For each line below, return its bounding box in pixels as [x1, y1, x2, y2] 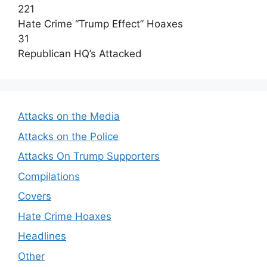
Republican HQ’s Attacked [18, 48, 142, 60]
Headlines [18, 230, 66, 243]
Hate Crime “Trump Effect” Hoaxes [18, 18, 183, 30]
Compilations [18, 170, 80, 182]
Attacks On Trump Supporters [18, 150, 160, 163]
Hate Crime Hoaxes [18, 210, 111, 222]
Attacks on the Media [18, 110, 120, 123]
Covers [18, 190, 51, 203]
